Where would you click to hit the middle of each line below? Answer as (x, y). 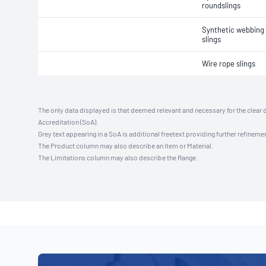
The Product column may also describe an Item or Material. (126, 145)
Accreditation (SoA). (68, 122)
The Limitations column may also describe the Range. (118, 157)
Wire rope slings (229, 64)
